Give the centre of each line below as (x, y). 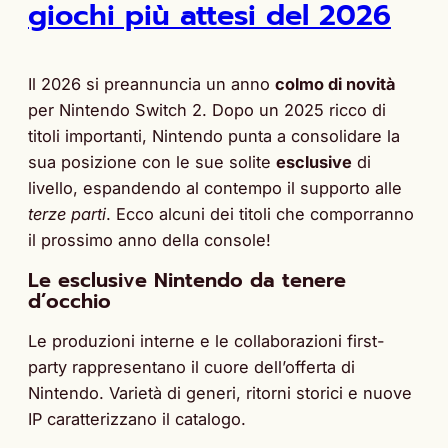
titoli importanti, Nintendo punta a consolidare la (214, 136)
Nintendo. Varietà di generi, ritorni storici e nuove (220, 393)
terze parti (67, 214)
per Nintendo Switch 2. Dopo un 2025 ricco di (207, 110)
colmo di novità (335, 84)
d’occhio (69, 300)
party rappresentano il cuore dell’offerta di (191, 367)
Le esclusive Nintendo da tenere (187, 279)
